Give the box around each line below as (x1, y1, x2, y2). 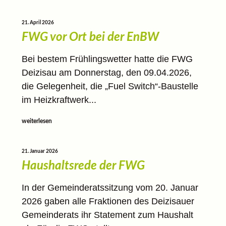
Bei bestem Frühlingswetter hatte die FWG (21, 54, 193, 65)
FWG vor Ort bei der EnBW (21, 31, 159, 44)
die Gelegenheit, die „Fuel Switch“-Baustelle (21, 81, 198, 92)
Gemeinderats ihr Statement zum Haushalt (21, 209, 193, 220)
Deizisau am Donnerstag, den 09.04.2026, (21, 68, 192, 78)
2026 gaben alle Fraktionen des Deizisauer (21, 196, 194, 206)
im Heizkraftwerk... (21, 95, 96, 105)
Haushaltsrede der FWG (21, 159, 145, 172)
